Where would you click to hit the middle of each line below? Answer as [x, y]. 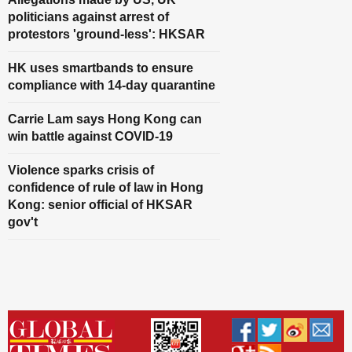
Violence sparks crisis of [81, 170]
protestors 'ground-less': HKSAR [106, 34]
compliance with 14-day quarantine [112, 85]
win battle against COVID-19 [90, 136]
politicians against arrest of [88, 17]
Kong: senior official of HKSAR [100, 205]
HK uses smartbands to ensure [101, 68]
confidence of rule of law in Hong [106, 187]
